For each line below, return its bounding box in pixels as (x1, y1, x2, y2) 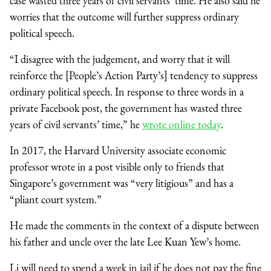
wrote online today (142, 117, 221, 131)
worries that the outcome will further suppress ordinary (10, 9, 239, 24)
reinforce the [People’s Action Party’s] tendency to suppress (10, 68, 258, 82)
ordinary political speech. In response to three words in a (10, 84, 244, 99)
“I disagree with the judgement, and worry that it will (10, 51, 230, 66)
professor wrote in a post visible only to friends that (10, 159, 224, 174)
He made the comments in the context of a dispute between (10, 218, 260, 232)
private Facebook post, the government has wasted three (10, 100, 242, 115)
